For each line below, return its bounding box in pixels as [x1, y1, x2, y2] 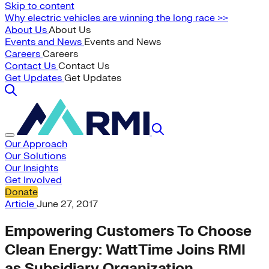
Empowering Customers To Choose [5, 222, 252, 241]
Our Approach [5, 138, 67, 150]
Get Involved [5, 174, 62, 186]
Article [5, 198, 37, 210]
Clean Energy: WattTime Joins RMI [5, 240, 246, 259]
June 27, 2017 [37, 198, 98, 210]
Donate [5, 186, 38, 198]
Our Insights [5, 162, 58, 174]
